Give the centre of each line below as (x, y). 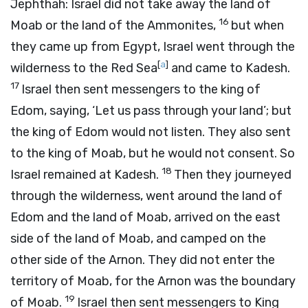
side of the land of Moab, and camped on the (138, 239)
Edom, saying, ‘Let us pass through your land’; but (151, 111)
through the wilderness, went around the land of (146, 196)
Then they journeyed (233, 175)
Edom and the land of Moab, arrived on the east (145, 217)
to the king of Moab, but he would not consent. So (153, 153)
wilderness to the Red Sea (84, 68)
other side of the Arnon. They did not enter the (143, 260)
